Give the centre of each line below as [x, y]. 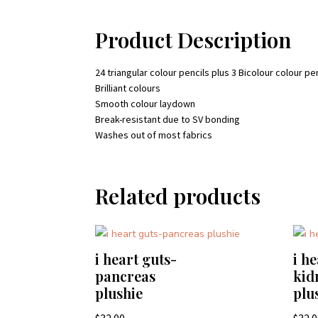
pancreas [126, 275]
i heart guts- [136, 258]
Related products [178, 196]
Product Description [193, 39]
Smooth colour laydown [146, 103]
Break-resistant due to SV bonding [168, 119]
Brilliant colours [128, 88]
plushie [119, 292]
